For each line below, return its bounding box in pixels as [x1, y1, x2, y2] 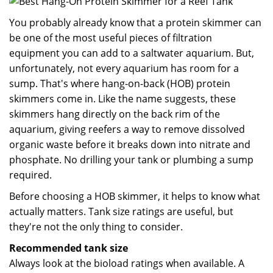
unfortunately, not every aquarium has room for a [9, 62, 239, 75]
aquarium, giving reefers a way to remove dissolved [9, 122, 245, 136]
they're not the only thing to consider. [9, 220, 183, 233]
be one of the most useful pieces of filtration [9, 31, 212, 44]
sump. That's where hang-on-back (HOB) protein [9, 77, 230, 90]
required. [9, 168, 52, 182]
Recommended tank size [9, 241, 128, 255]
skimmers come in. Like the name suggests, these [9, 92, 236, 105]
